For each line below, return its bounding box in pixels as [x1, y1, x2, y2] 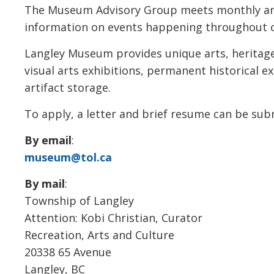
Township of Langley [24, 193, 135, 208]
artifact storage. [24, 80, 111, 95]
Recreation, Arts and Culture [24, 227, 175, 242]
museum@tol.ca [24, 149, 113, 165]
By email [24, 132, 72, 147]
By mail [24, 176, 65, 191]
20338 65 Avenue [24, 244, 112, 259]
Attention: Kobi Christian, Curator [24, 210, 203, 225]
